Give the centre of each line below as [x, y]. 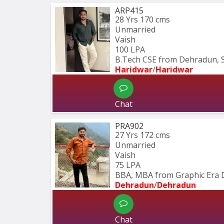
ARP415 [129, 11]
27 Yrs [126, 135]
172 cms [155, 135]
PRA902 [129, 126]
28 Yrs [126, 20]
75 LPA [128, 165]
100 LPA [130, 50]
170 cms [155, 20]
